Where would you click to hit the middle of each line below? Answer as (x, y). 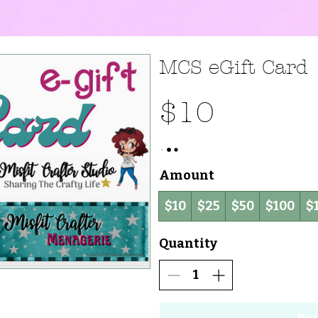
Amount (187, 175)
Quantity (188, 243)
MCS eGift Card (234, 67)
